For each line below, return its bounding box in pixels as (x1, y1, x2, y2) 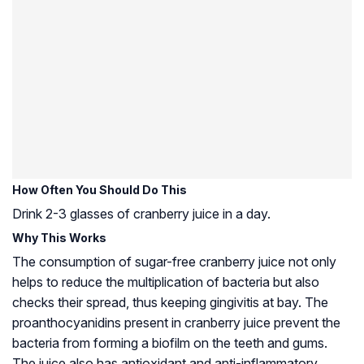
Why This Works (12, 230, 106, 245)
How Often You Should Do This (12, 182, 187, 197)
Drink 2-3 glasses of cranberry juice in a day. (12, 205, 271, 222)
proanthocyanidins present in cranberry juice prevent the (12, 314, 340, 331)
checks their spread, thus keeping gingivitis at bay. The (12, 293, 328, 310)
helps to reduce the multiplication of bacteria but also (12, 273, 319, 290)
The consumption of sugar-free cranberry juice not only (12, 253, 336, 270)
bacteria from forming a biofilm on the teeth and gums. (12, 334, 327, 351)
